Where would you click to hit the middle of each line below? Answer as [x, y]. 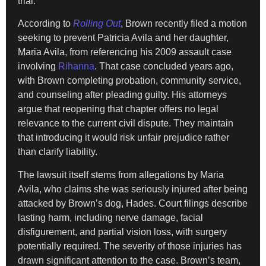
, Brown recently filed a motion [184, 24]
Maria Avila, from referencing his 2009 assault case [125, 52]
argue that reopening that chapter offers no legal [118, 109]
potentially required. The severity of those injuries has [130, 246]
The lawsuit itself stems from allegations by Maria [121, 175]
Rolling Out [97, 24]
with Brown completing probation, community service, [129, 81]
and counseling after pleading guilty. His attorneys [122, 95]
